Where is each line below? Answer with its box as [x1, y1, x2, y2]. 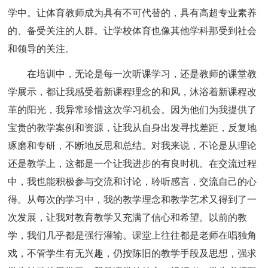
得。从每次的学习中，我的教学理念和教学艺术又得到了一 [8, 194, 257, 205]
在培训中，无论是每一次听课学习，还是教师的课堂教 [27, 68, 257, 79]
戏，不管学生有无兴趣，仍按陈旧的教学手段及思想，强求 [8, 248, 257, 258]
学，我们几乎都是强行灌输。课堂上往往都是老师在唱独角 [8, 230, 257, 240]
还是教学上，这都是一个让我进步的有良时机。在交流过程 [8, 158, 257, 169]
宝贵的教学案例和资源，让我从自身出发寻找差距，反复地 [8, 122, 257, 133]
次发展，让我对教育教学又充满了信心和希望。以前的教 [8, 212, 248, 223]
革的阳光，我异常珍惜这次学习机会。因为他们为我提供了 [8, 104, 257, 115]
